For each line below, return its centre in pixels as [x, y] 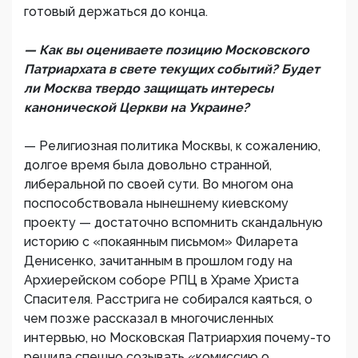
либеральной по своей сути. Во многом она [159, 184]
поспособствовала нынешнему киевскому [156, 203]
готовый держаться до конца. [116, 12]
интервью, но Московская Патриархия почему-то [177, 338]
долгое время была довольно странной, [148, 165]
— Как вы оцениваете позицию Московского [167, 50]
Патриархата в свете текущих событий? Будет [172, 69]
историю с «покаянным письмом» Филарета [161, 242]
